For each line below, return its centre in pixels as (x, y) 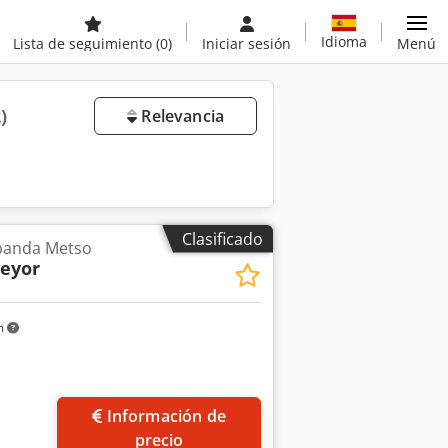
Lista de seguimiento (84, 43)
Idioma (344, 41)
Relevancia (180, 116)
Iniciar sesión (246, 43)
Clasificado (222, 238)
